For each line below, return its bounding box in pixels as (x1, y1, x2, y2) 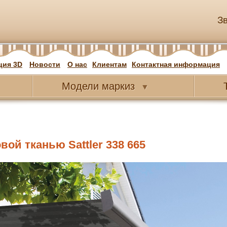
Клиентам (92, 60, 127, 68)
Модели (62, 81, 99, 92)
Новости (29, 60, 60, 68)
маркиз (99, 81, 135, 92)
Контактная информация (132, 60, 220, 68)
